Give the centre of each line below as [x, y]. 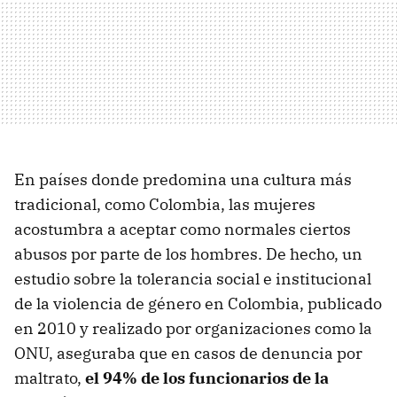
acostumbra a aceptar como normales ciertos [183, 230]
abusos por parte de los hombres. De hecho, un [188, 254]
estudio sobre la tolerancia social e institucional [193, 279]
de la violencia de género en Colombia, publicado [198, 304]
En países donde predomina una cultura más [183, 180]
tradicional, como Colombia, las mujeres [165, 205]
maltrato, [50, 378]
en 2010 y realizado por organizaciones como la [193, 329]
